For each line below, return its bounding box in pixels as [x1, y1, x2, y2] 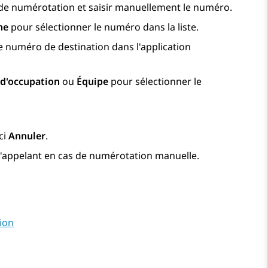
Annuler [8, 129, 45, 143]
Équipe [77, 75, 108, 89]
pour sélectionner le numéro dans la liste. [8, 20, 199, 34]
